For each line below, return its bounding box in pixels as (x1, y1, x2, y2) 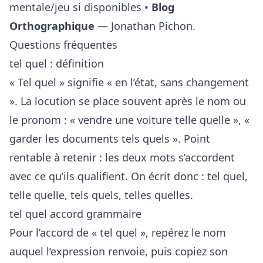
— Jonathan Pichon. (95, 19, 195, 33)
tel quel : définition (9, 56, 104, 71)
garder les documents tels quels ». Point (9, 131, 210, 146)
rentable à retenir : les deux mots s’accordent (9, 150, 235, 165)
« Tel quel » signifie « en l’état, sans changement (9, 75, 249, 90)
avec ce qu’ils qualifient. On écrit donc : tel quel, (9, 169, 248, 184)
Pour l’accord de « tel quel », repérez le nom (9, 225, 226, 240)
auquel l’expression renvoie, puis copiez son (9, 244, 228, 259)
